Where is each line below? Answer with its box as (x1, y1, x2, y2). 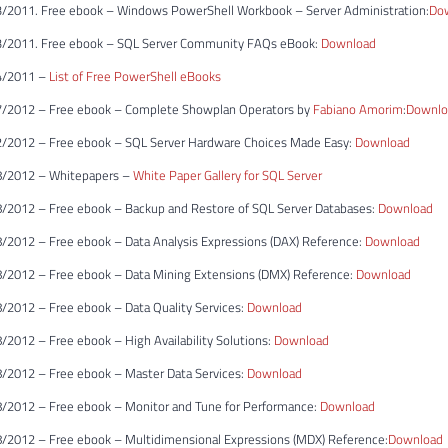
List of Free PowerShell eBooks (49, 66, 221, 87)
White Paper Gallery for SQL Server (133, 165, 322, 186)
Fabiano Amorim (313, 99, 403, 120)
